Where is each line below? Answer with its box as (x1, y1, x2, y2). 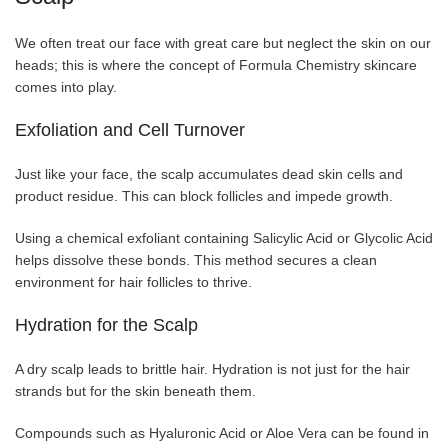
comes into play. (15, 79, 117, 96)
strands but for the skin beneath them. (15, 383, 256, 400)
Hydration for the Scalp (15, 315, 198, 336)
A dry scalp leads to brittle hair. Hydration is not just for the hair (15, 361, 410, 378)
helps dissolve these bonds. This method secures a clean (15, 252, 377, 269)
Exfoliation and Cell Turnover (15, 120, 245, 141)
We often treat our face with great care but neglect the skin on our (15, 35, 431, 52)
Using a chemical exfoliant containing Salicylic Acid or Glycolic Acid (15, 230, 433, 247)
